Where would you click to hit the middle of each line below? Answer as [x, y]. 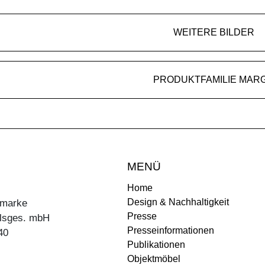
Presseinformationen [171, 230]
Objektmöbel [154, 258]
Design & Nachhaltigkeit [178, 202]
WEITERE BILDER [214, 32]
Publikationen [156, 244]
